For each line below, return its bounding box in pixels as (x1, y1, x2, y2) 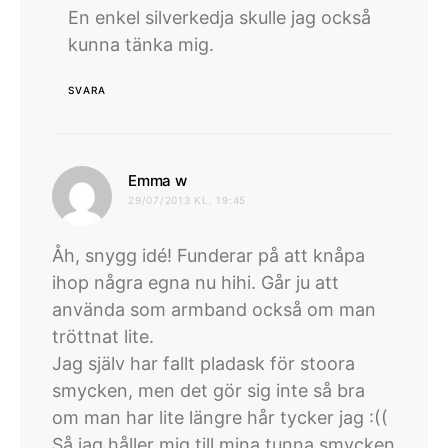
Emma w (128, 170, 187, 190)
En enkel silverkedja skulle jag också (68, 6, 371, 28)
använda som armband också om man (52, 298, 376, 320)
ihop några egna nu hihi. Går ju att (52, 271, 339, 293)
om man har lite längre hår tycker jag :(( (52, 406, 388, 428)
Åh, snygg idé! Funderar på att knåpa (52, 244, 365, 266)
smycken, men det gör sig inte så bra (52, 379, 365, 401)
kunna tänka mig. (68, 33, 214, 55)
